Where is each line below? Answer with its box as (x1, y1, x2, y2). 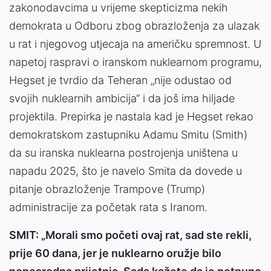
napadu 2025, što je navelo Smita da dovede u (9, 165, 242, 178)
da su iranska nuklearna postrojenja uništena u (9, 146, 238, 160)
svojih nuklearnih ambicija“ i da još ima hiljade (9, 92, 235, 105)
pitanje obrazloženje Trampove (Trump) (9, 183, 205, 196)
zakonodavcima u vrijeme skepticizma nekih (9, 1, 228, 15)
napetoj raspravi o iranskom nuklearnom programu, (9, 56, 262, 69)
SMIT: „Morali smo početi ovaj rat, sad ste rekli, (9, 229, 252, 242)
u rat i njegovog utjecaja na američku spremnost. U (9, 38, 261, 51)
